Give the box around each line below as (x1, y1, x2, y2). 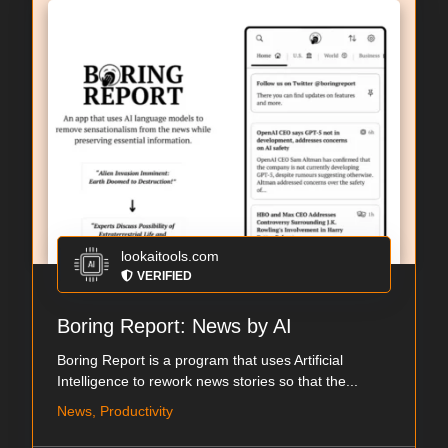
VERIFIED (137, 269, 192, 284)
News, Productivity (57, 403, 173, 420)
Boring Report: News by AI (57, 315, 292, 338)
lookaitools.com (121, 248, 219, 265)
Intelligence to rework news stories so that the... (57, 373, 358, 390)
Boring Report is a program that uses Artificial (57, 352, 343, 369)
